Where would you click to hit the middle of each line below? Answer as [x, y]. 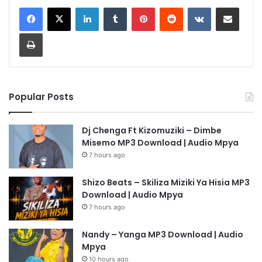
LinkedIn [113, 7]
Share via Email [248, 7]
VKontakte [229, 7]
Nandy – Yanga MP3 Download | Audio [163, 235]
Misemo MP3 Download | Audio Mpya [160, 143]
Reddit [194, 7]
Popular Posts [41, 97]
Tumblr [139, 7]
